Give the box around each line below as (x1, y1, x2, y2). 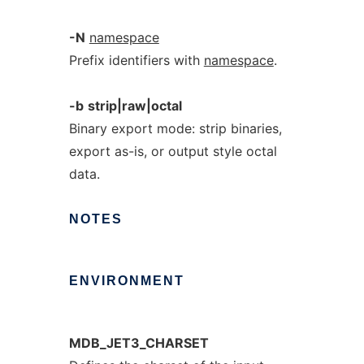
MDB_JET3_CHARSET (68, 335, 209, 351)
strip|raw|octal (87, 97, 182, 114)
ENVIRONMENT (68, 274, 184, 288)
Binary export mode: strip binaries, (68, 120, 282, 136)
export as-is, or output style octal (68, 143, 277, 159)
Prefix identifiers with (68, 52, 204, 68)
